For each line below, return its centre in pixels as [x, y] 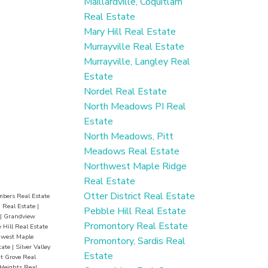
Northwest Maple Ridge [135, 167]
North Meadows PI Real [135, 107]
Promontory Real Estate [136, 226]
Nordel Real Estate [126, 92]
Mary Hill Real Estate [130, 32]
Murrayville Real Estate [134, 47]
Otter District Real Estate [140, 197]
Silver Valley [33, 246]
